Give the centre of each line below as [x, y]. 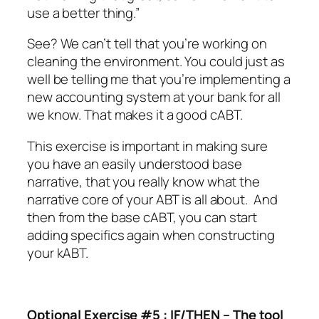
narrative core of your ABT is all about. [140, 199]
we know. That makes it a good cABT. [135, 115]
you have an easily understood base [135, 163]
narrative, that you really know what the [143, 181]
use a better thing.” [83, 12]
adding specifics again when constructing [151, 235]
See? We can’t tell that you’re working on [147, 44]
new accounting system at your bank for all [154, 97]
